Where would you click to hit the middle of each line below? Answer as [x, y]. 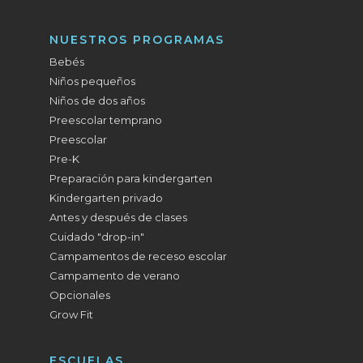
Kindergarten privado [107, 198]
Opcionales [80, 295]
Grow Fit [72, 314]
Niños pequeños [93, 81]
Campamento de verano [115, 275]
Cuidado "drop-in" [97, 237]
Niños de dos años [98, 100]
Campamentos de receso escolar [139, 256]
